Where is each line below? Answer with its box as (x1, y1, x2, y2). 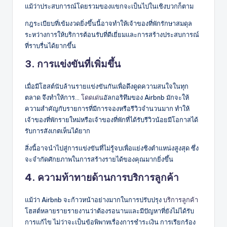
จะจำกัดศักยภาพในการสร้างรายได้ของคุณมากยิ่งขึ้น (25, 155, 173, 163)
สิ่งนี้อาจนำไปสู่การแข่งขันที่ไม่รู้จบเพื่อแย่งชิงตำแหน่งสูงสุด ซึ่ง (25, 143, 199, 152)
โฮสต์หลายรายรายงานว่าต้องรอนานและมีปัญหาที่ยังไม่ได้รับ (25, 206, 194, 215)
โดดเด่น (81, 93, 103, 101)
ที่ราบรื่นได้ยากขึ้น (25, 41, 76, 50)
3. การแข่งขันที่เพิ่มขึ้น (25, 57, 121, 70)
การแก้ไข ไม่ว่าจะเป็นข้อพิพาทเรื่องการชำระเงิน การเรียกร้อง (25, 217, 196, 226)
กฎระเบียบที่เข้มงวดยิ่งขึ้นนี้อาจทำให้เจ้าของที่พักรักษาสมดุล (25, 19, 192, 27)
